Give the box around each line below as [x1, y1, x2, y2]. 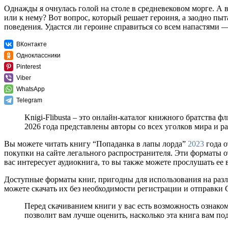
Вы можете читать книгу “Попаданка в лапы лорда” [4, 139, 188, 149]
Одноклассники [16, 52, 61, 60]
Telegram [16, 97, 42, 104]
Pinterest [16, 63, 41, 71]
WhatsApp [16, 85, 45, 93]
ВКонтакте [16, 41, 47, 48]
